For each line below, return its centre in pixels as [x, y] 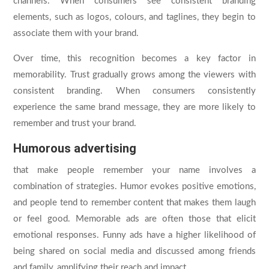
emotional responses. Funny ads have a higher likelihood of [134, 235]
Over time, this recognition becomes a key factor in [134, 58]
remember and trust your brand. [75, 123]
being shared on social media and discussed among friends [134, 251]
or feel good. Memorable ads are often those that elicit [134, 219]
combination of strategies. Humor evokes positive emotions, [134, 186]
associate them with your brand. [76, 33]
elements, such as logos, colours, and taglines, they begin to [134, 17]
